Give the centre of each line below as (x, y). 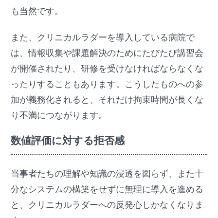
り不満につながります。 (59, 116)
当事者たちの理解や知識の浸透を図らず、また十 (107, 174)
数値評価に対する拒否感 (68, 141)
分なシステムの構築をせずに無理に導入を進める (107, 190)
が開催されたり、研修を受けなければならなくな (107, 69)
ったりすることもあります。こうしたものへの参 (107, 84)
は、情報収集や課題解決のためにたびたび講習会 (107, 53)
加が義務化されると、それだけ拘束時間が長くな (107, 100)
